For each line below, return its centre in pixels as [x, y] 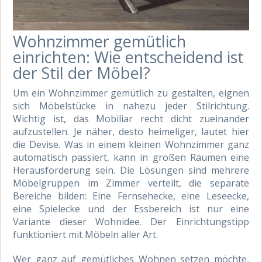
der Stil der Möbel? [82, 73]
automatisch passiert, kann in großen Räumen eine [131, 157]
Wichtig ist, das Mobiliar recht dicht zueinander [131, 118]
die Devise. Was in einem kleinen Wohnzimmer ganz [131, 144]
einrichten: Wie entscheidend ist [129, 57]
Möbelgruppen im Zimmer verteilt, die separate [131, 183]
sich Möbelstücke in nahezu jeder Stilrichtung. [131, 106]
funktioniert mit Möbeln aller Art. [86, 234]
